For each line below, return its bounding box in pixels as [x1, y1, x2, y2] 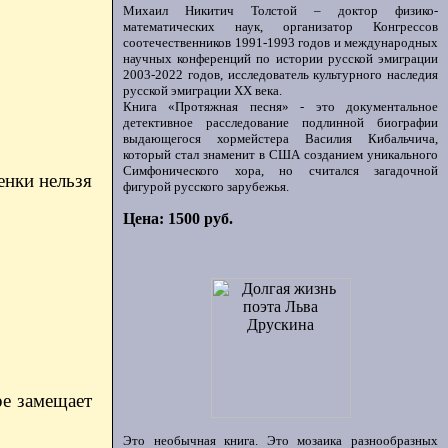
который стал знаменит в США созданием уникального [123, 147, 438, 162]
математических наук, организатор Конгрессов [123, 19, 438, 34]
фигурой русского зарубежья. [123, 179, 289, 194]
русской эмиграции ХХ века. [123, 83, 282, 98]
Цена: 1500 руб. [123, 210, 233, 227]
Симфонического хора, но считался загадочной [123, 163, 438, 178]
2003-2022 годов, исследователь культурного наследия [123, 67, 438, 82]
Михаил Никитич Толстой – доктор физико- [123, 3, 438, 18]
